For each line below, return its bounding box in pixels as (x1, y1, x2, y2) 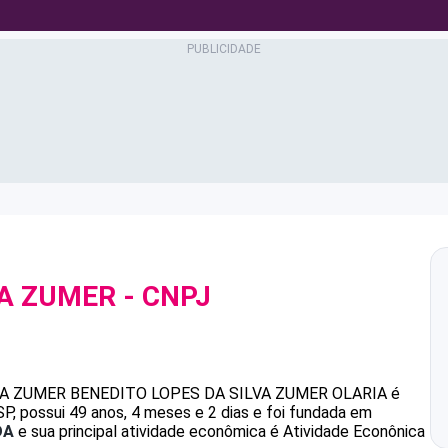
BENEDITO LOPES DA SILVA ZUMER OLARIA (70, 384, 387, 403)
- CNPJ (116, 280, 211, 313)
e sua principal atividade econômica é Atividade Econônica (14, 422, 425, 441)
